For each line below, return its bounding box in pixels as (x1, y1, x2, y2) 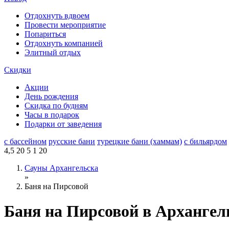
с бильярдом (184, 137, 227, 146)
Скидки (4, 65, 31, 74)
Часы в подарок (25, 110, 79, 119)
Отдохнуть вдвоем (25, 11, 89, 20)
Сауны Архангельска (25, 164, 98, 172)
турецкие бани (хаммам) (97, 137, 182, 146)
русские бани (49, 137, 95, 146)
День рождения (25, 92, 78, 101)
